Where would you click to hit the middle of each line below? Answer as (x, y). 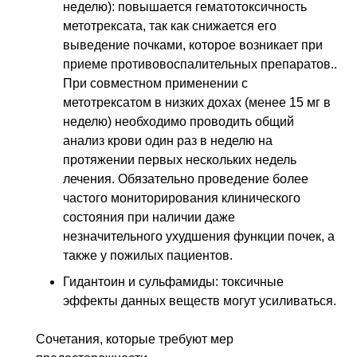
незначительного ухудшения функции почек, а (199, 236)
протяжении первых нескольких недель (180, 159)
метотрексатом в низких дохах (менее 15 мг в (197, 102)
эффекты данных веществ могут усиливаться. (200, 301)
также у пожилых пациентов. (148, 255)
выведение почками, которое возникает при (193, 45)
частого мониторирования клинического (182, 198)
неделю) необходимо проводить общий (178, 121)
